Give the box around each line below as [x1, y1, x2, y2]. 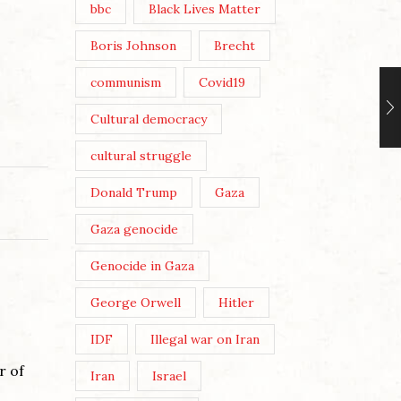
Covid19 [199, 74, 246, 91]
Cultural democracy [90, 111, 207, 128]
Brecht [214, 38, 256, 55]
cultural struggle [90, 148, 192, 165]
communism [90, 74, 161, 91]
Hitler [218, 294, 255, 311]
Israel [152, 368, 187, 385]
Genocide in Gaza [90, 258, 194, 275]
